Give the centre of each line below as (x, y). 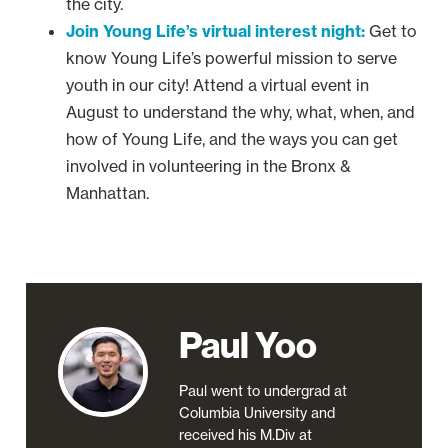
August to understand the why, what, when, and (240, 111)
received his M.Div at (245, 434)
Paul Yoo (248, 344)
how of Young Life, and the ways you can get (232, 138)
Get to (391, 30)
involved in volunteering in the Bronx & (208, 165)
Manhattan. (107, 192)
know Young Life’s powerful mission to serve (231, 57)
